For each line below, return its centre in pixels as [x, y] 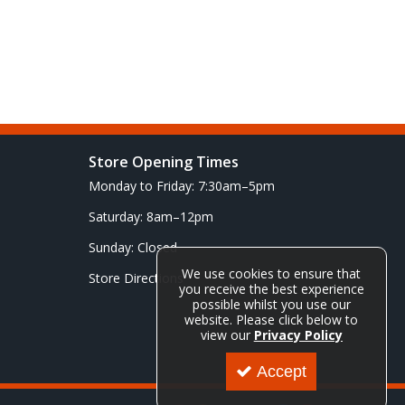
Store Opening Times [163, 162]
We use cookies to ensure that [272, 273]
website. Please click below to [272, 320]
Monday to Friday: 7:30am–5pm [181, 186]
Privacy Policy [298, 335]
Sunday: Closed [132, 247]
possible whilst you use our [271, 304]
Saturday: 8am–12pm [151, 217]
